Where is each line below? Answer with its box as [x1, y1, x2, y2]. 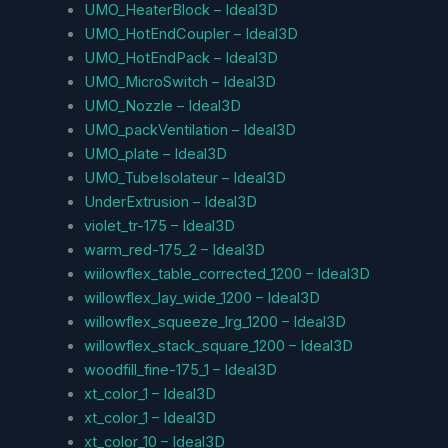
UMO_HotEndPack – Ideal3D [83, 48, 278, 67]
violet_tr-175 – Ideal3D [83, 216, 235, 235]
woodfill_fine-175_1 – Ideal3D [83, 360, 277, 379]
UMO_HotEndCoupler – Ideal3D [83, 24, 298, 43]
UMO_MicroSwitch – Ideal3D [83, 72, 276, 91]
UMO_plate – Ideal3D [83, 144, 227, 163]
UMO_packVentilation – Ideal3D [83, 120, 296, 139]
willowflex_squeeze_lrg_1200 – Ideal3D [83, 312, 346, 331]
